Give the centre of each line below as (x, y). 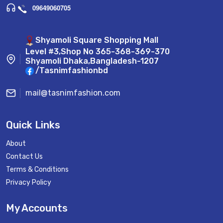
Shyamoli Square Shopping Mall (97, 40)
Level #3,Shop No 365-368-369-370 (98, 51)
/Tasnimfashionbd (72, 70)
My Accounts (37, 208)
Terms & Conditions (37, 170)
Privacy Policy (29, 183)
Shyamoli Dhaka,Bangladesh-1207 (92, 61)
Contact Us (24, 157)
